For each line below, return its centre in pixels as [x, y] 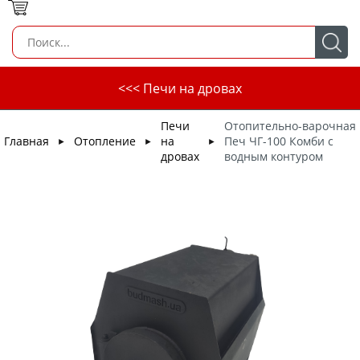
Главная [27, 141]
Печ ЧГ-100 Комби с [279, 141]
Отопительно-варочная [290, 126]
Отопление [105, 141]
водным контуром [274, 156]
